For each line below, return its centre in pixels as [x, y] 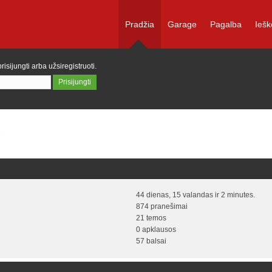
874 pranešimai [162, 207]
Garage [182, 24]
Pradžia [140, 24]
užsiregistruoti [72, 66]
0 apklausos [156, 230]
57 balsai [151, 241]
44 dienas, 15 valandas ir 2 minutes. [195, 195]
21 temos [151, 218]
